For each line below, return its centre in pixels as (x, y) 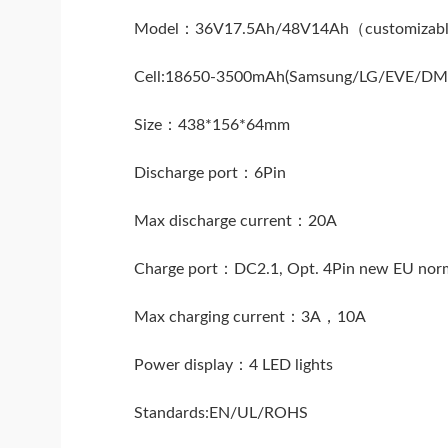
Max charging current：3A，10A (250, 316)
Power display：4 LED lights (234, 364)
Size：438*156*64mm (212, 124)
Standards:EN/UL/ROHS (221, 412)
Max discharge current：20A (236, 220)
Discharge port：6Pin (210, 172)
